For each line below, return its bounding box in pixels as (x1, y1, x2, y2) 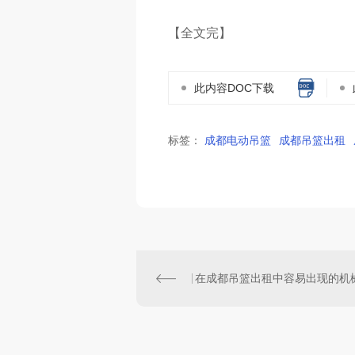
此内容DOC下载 (193, 82, 274, 94)
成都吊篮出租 (279, 134, 345, 147)
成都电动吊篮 (204, 134, 271, 147)
